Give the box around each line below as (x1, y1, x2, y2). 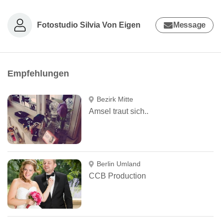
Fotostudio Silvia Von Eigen (37, 20, 141, 29)
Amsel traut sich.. (89, 107, 148, 115)
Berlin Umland (96, 160, 141, 168)
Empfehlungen (7, 69, 69, 78)
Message (173, 21, 206, 29)
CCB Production (89, 172, 146, 180)
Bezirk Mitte (96, 95, 133, 103)
